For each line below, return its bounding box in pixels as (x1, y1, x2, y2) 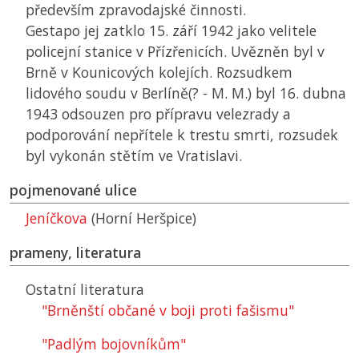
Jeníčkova (26, 208, 87, 228)
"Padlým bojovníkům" (42, 334, 186, 354)
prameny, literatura (10, 243, 141, 263)
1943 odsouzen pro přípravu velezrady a (26, 104, 291, 124)
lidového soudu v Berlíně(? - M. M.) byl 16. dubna (26, 83, 346, 103)
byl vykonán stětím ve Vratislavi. (26, 146, 242, 166)
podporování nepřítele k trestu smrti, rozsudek (26, 125, 338, 145)
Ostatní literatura (26, 280, 144, 300)
